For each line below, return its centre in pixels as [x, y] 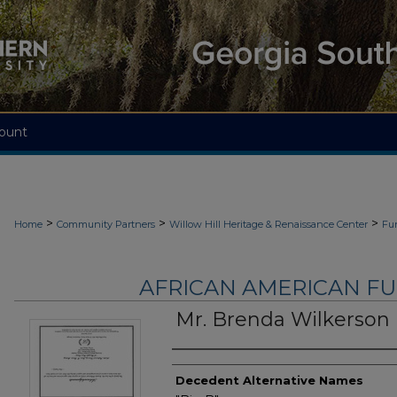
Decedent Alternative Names [269, 381]
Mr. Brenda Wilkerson [283, 320]
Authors [207, 367]
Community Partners [106, 224]
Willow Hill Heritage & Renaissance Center [269, 224]
